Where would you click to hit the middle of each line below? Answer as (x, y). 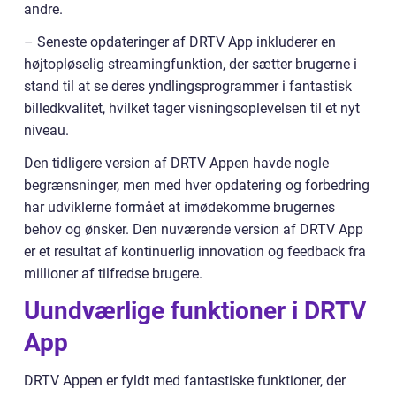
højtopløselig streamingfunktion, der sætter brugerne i (190, 65)
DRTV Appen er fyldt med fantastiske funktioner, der (185, 381)
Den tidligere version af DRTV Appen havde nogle (176, 164)
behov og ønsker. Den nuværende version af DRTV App (194, 230)
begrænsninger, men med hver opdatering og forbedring (197, 186)
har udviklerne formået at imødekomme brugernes (179, 208)
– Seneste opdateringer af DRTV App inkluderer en (180, 42)
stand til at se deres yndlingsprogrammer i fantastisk (188, 87)
